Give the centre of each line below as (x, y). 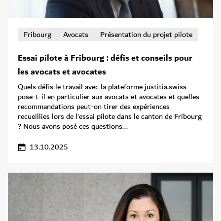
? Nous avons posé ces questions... (73, 126)
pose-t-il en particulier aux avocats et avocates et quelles (109, 96)
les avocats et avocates (62, 72)
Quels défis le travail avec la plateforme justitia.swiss (102, 87)
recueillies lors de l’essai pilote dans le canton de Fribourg (110, 116)
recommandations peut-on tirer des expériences (94, 106)
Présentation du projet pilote (146, 34)
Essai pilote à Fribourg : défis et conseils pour (105, 58)
